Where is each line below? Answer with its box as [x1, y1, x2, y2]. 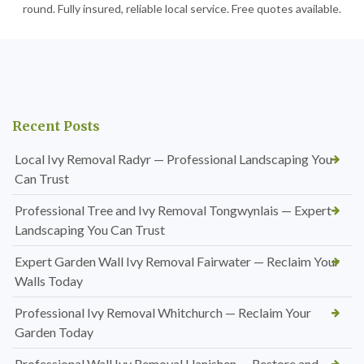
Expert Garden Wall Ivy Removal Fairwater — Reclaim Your [15, 253, 340, 270]
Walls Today [15, 273, 83, 289]
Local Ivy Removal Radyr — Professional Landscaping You [15, 151, 332, 167]
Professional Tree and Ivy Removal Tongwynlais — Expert [15, 202, 331, 219]
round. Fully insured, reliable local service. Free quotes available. [23, 2, 341, 16]
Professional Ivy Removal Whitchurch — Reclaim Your [15, 305, 311, 321]
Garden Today [15, 324, 93, 340]
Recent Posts [12, 118, 100, 135]
